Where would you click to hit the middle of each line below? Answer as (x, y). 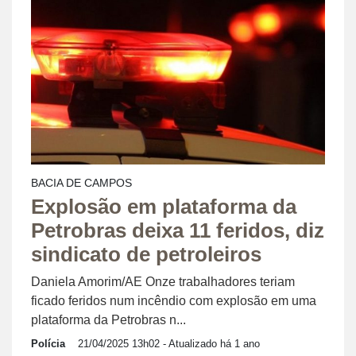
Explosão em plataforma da (164, 207)
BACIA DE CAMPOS (81, 183)
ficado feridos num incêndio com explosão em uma (174, 301)
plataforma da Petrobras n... (108, 320)
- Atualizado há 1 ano (210, 344)
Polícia (48, 344)
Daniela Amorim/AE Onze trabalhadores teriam (163, 282)
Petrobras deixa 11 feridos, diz (178, 231)
